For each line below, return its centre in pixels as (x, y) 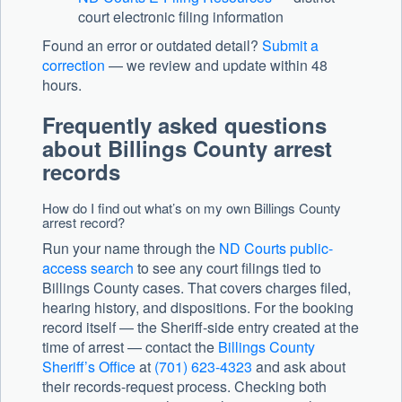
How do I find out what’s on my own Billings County (192, 208)
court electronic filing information (181, 17)
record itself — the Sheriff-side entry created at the (201, 328)
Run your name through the (131, 249)
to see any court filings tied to (227, 268)
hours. (62, 85)
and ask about (299, 367)
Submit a (290, 46)
